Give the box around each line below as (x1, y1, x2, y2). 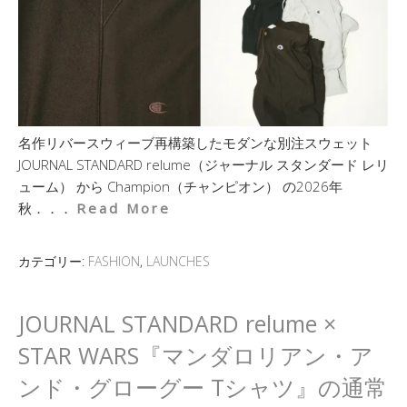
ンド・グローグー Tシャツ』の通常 (18, 372, 387, 402)
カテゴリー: (18, 253, 88, 270)
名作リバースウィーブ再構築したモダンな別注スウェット (18, 134, 372, 152)
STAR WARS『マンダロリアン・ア (18, 340, 373, 371)
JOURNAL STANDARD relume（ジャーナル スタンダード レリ (18, 155, 389, 174)
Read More (76, 199, 171, 217)
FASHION (88, 253, 140, 270)
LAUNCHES (146, 253, 210, 270)
